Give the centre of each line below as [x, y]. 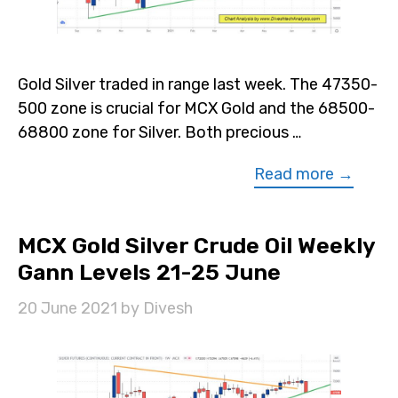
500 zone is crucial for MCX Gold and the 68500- [196, 108]
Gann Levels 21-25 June [149, 272]
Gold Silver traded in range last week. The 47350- [198, 84]
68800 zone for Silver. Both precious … [159, 132]
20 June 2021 [68, 308]
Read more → [304, 174]
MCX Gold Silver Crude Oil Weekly [196, 245]
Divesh [168, 308]
